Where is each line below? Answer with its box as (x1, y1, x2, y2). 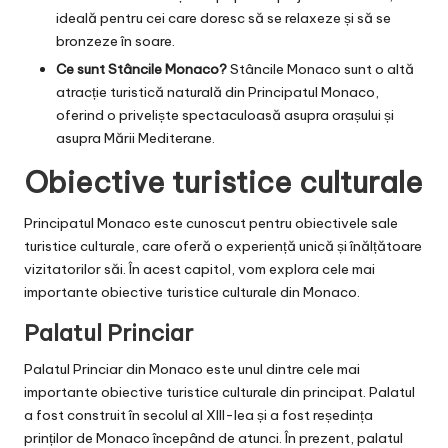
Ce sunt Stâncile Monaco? (56, 60, 227, 79)
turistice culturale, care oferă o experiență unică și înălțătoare (24, 237, 422, 256)
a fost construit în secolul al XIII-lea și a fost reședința (24, 406, 373, 425)
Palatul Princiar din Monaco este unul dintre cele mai (24, 360, 360, 379)
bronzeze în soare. (56, 32, 175, 51)
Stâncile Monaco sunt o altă (227, 60, 414, 79)
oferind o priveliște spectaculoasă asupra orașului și (56, 106, 394, 125)
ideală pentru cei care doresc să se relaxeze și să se (56, 9, 391, 28)
